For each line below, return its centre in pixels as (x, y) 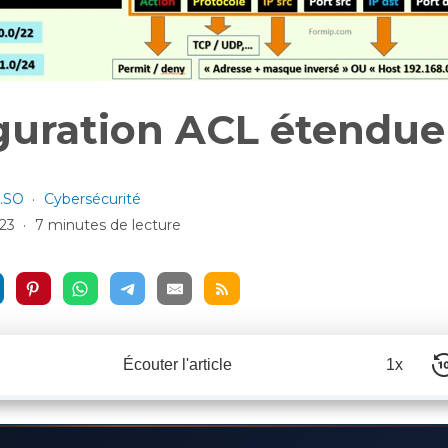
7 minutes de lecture (107, 225)
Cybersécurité (92, 199)
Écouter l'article (177, 365)
